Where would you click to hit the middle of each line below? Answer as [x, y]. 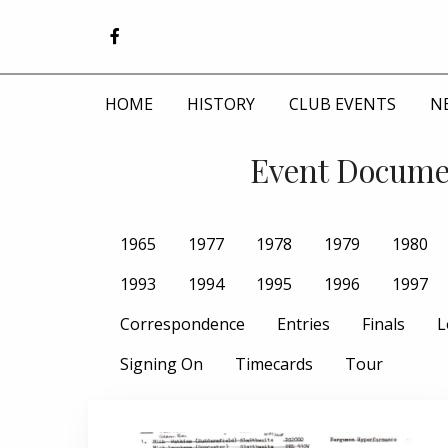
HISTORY [221, 103]
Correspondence [182, 323]
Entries [303, 323]
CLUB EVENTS [342, 103]
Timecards [274, 363]
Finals [383, 323]
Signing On [161, 363]
